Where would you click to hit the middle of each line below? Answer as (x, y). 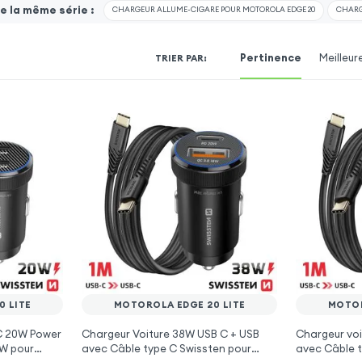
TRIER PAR (180, 59)
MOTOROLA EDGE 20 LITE (179, 305)
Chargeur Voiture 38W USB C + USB (170, 334)
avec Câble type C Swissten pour (166, 349)
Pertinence (271, 57)
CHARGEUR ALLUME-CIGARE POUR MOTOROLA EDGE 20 (213, 10)
